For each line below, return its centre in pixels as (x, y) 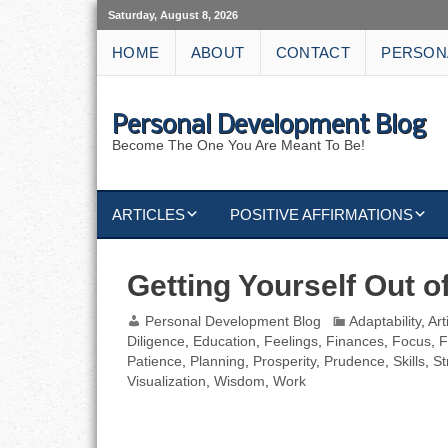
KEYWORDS (156, 261)
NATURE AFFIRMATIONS (317, 307)
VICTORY (263, 354)
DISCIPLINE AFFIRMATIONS (328, 261)
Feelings (291, 341)
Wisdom (240, 381)
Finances (355, 341)
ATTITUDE (379, 400)
